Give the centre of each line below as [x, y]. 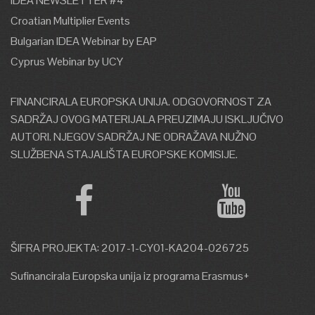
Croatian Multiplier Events [70, 21]
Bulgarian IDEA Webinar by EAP [84, 41]
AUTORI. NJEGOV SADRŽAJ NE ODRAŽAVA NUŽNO [134, 137]
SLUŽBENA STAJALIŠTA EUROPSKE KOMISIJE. [124, 154]
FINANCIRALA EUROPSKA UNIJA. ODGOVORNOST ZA [141, 102]
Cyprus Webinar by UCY [67, 62]
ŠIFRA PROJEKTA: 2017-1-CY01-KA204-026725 [130, 248]
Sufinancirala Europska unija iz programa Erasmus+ [130, 276]
